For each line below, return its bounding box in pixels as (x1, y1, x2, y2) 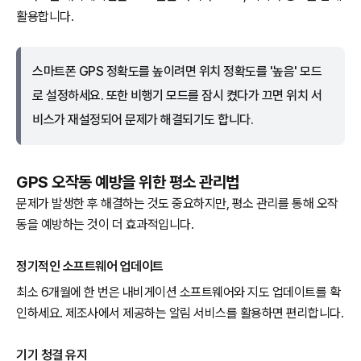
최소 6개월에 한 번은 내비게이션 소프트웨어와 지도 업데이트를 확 (16, 284, 340, 301)
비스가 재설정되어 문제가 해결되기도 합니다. (32, 112, 253, 128)
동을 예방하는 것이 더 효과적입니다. (16, 217, 193, 233)
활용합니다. (16, 9, 73, 25)
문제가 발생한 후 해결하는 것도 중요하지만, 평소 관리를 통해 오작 (16, 196, 338, 212)
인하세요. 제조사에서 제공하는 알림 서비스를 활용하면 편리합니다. (16, 305, 343, 322)
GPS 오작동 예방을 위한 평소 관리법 (16, 172, 239, 193)
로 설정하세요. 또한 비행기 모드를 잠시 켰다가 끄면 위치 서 (32, 88, 322, 104)
